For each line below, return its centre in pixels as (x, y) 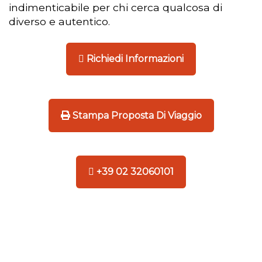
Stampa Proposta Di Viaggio (136, 116)
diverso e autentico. (59, 21)
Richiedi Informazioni (135, 59)
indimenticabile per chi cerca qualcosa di (116, 7)
